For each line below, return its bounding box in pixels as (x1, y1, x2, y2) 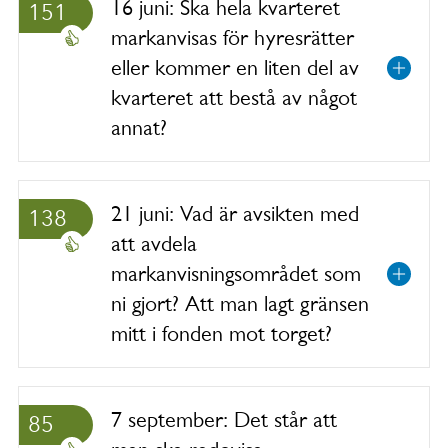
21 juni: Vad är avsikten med (111, 201, 359, 226)
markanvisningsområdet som (111, 261, 361, 286)
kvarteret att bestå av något (111, 85, 357, 110)
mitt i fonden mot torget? (111, 321, 344, 346)
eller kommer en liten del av (111, 55, 359, 80)
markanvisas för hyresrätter (111, 25, 354, 50)
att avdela (111, 231, 197, 256)
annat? (111, 115, 167, 140)
